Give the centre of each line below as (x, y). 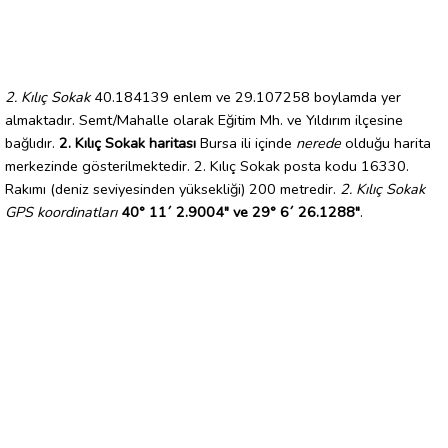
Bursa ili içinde (246, 142)
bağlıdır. (32, 142)
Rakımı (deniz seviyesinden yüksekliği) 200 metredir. (172, 188)
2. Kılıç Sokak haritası (127, 142)
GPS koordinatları (61, 211)
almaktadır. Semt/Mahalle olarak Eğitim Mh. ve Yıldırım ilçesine (204, 119)
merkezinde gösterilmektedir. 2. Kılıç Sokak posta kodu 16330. (207, 165)
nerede (318, 142)
